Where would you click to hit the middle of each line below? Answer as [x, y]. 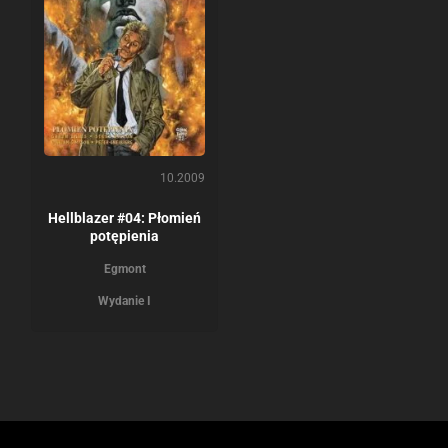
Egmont [124, 268]
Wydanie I [124, 300]
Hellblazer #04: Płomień [124, 217]
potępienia [124, 235]
